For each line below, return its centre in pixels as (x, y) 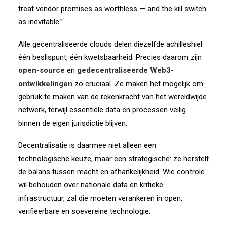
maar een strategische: (133, 159)
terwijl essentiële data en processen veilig (117, 110)
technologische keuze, (55, 159)
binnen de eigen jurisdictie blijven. (73, 123)
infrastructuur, (42, 198)
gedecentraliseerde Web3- (125, 70)
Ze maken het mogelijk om (159, 84)
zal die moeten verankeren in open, (125, 198)
